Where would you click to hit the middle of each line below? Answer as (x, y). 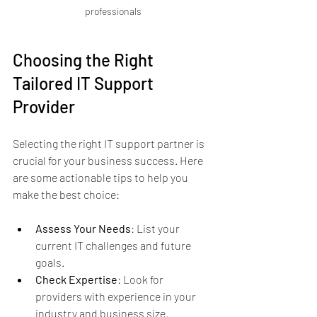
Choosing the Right (85, 60)
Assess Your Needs (83, 229)
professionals (113, 11)
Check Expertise (76, 279)
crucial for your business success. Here (109, 161)
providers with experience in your (117, 296)
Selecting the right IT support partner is (110, 144)
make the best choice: (66, 195)
